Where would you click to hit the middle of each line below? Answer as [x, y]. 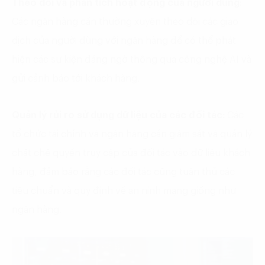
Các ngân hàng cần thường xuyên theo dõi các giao [125, 22]
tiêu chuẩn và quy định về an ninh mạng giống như [124, 191]
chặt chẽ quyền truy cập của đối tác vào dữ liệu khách [131, 153]
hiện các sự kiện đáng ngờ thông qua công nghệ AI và [132, 59]
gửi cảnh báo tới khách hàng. [76, 78]
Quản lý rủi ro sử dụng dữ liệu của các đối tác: [118, 115]
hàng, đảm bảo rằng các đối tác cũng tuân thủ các [123, 172]
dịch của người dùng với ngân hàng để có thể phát [124, 41]
